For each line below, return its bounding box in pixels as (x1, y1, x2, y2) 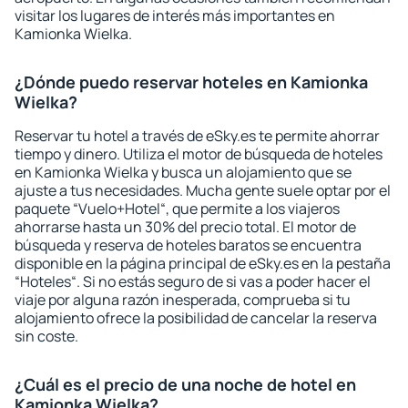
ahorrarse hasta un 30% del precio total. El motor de (15, 217, 356, 237)
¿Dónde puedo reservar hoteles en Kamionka (15, 71, 368, 93)
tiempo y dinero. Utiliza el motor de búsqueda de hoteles (15, 144, 382, 164)
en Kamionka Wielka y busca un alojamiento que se (15, 162, 352, 182)
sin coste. (15, 326, 78, 346)
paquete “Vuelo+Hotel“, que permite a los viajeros (15, 199, 340, 219)
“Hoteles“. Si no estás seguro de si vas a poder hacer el (15, 271, 371, 291)
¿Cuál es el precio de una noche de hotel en (15, 373, 356, 395)
